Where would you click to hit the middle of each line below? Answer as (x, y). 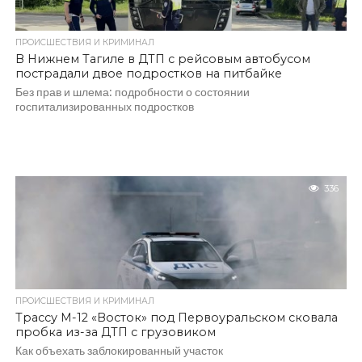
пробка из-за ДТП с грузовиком (115, 332)
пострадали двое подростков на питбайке (148, 74)
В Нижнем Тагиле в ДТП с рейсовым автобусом (162, 59)
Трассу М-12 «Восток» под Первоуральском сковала (176, 318)
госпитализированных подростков (104, 106)
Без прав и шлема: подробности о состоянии (132, 92)
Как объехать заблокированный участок (119, 350)
